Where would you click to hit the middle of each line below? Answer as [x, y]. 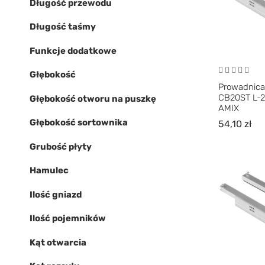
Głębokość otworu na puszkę [93, 98]
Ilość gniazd [56, 194]
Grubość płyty [61, 146]
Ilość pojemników [68, 218]
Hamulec [49, 170]
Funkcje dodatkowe [73, 51]
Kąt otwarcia [58, 242]
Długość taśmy [63, 27]
